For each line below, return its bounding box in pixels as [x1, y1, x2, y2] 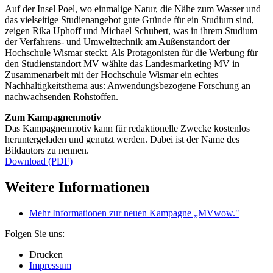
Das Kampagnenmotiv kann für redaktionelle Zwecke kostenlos [5, 123, 250, 134]
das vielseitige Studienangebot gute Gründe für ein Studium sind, [5, 15, 254, 26]
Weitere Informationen [5, 179, 149, 196]
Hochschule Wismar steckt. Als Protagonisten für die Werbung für [5, 48, 258, 58]
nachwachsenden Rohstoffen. [5, 91, 118, 102]
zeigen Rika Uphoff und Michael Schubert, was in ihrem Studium [5, 26, 257, 37]
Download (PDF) [5, 156, 73, 167]
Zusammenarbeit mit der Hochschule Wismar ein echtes [5, 69, 218, 80]
